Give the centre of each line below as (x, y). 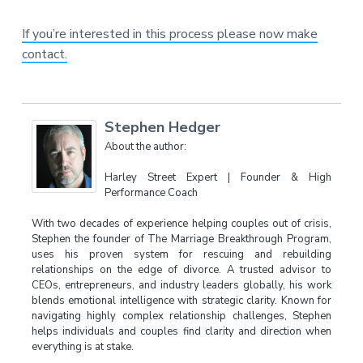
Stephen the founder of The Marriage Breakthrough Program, (181, 239)
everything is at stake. (82, 347)
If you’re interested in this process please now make (169, 34)
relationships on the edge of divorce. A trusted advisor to (181, 270)
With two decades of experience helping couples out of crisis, (181, 224)
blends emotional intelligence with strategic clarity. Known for (181, 301)
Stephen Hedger (162, 128)
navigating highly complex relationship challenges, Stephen (181, 316)
